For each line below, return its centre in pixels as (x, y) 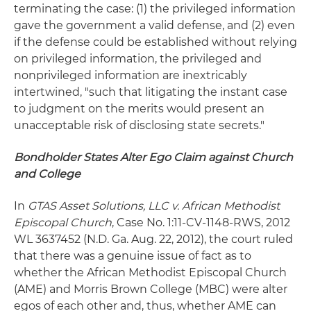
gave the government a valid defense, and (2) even (154, 25)
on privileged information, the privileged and (138, 59)
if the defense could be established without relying (155, 42)
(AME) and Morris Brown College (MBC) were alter (151, 289)
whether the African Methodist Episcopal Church (150, 272)
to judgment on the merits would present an (139, 109)
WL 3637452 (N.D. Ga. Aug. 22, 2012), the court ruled (153, 239)
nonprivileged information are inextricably (131, 75)
